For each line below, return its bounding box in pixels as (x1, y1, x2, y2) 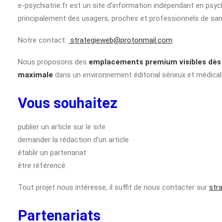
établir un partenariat (18, 148, 86, 157)
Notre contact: (18, 36, 68, 45)
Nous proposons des (18, 57, 89, 66)
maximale (18, 70, 53, 79)
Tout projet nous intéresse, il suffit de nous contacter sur (18, 183, 209, 192)
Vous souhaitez (18, 95, 117, 111)
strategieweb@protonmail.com (68, 36, 172, 45)
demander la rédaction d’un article (18, 135, 129, 144)
